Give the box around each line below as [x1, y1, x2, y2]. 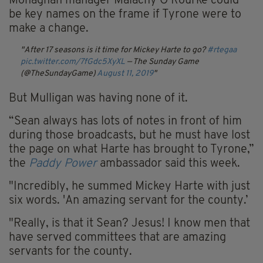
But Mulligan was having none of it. [9, 93, 188, 105]
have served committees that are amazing [9, 232, 226, 244]
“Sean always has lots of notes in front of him [9, 116, 242, 128]
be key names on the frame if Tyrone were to [9, 9, 241, 21]
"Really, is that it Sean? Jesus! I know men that [9, 218, 250, 230]
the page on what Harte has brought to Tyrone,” [9, 144, 254, 156]
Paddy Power [29, 158, 97, 170]
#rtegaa [207, 46, 237, 55]
